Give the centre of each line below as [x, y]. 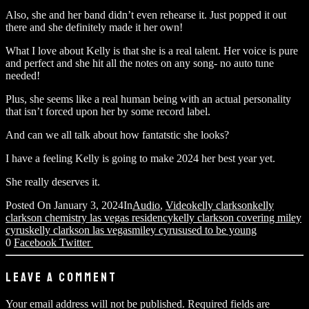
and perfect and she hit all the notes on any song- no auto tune [140, 63]
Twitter [76, 242]
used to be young [219, 230]
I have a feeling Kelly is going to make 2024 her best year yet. [140, 158]
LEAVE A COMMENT [61, 277]
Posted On [30, 205]
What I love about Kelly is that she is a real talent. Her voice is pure [152, 50]
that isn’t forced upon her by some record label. [108, 111]
